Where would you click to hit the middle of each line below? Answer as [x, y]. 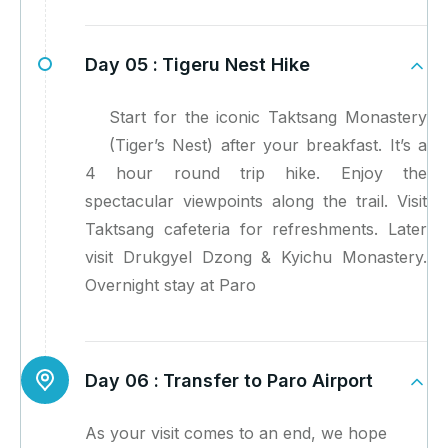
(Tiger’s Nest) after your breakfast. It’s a [268, 145]
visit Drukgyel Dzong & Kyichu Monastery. [256, 257]
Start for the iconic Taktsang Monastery [268, 117]
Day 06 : [122, 381]
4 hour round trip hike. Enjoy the [256, 173]
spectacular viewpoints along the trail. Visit [256, 201]
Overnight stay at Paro [170, 285]
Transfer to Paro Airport [268, 381]
